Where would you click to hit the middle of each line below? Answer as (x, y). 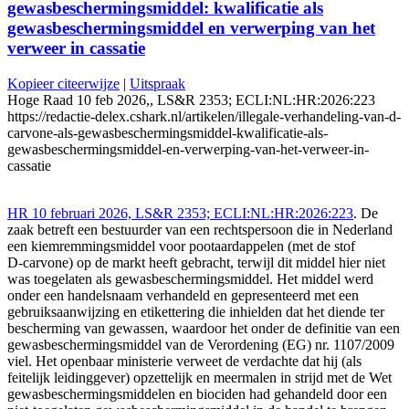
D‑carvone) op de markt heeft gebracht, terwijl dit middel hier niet (196, 262)
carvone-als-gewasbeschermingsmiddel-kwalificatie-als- (168, 132)
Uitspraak (157, 83)
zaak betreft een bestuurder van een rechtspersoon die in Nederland (200, 229)
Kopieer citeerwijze (63, 83)
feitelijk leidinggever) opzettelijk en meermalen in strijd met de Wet (199, 377)
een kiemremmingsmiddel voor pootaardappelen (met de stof (181, 246)
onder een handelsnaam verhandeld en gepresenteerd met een (183, 295)
